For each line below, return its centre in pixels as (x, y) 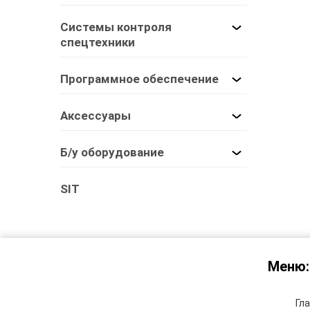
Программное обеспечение (139, 79)
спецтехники (98, 42)
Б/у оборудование (112, 152)
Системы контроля (116, 27)
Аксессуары (95, 115)
